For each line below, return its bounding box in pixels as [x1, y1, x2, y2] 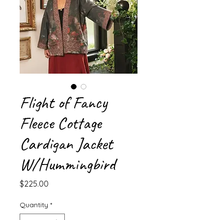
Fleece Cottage [20, 112, 101, 134]
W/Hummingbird [20, 153, 115, 175]
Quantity [20, 200, 48, 209]
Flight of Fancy [20, 91, 107, 113]
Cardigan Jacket [20, 133, 112, 155]
